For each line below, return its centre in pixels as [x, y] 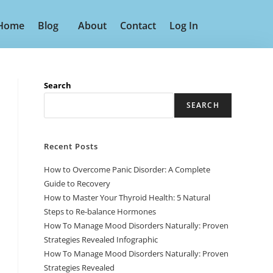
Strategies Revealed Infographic [101, 239]
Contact [138, 25]
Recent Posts [71, 146]
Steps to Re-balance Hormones [100, 211]
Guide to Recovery [77, 183]
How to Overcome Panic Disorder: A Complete [127, 169]
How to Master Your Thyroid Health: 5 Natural [127, 197]
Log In [184, 25]
